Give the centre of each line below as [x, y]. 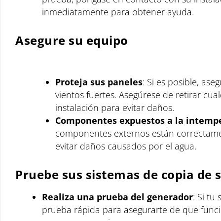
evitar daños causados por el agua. [126, 146]
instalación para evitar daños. [115, 107]
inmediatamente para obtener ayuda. [118, 12]
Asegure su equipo [72, 40]
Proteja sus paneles [99, 82]
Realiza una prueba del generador [117, 197]
